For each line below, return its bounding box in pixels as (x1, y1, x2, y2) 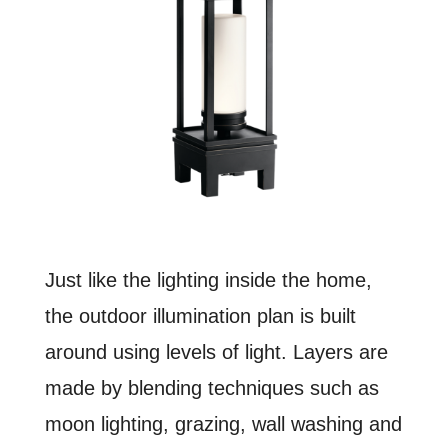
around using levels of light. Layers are (44, 341, 388, 364)
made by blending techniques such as (44, 377, 379, 400)
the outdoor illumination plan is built (44, 305, 356, 328)
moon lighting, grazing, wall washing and (44, 413, 402, 436)
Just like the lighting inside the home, (44, 269, 372, 292)
